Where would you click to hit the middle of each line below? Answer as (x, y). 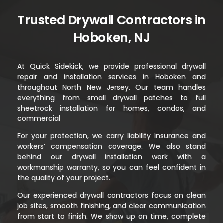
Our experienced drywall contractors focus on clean (111, 195)
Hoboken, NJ (111, 38)
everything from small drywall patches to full (111, 98)
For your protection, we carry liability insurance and (111, 136)
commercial (39, 119)
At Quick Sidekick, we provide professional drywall (111, 66)
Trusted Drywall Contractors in (111, 20)
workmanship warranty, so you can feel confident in (111, 167)
